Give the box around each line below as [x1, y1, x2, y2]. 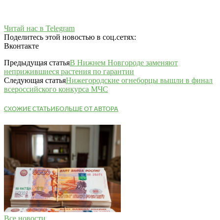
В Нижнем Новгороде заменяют [70, 58, 178, 67]
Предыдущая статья [4, 58, 70, 67]
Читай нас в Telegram [4, 24, 75, 32]
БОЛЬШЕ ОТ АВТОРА [55, 106, 118, 113]
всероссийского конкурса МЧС [4, 84, 108, 93]
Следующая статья [4, 76, 66, 84]
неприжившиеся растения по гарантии [4, 67, 134, 76]
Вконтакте [4, 41, 39, 50]
